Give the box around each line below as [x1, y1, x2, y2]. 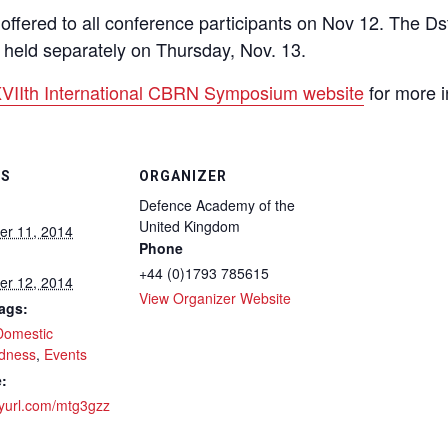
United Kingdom [139, 216, 241, 236]
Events [44, 344, 88, 364]
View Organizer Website [139, 288, 292, 308]
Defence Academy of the [139, 195, 296, 215]
